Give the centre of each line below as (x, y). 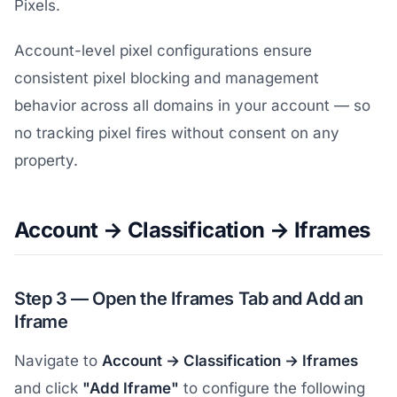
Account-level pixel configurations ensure (163, 51)
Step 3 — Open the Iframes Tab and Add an (189, 299)
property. (46, 161)
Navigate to (58, 361)
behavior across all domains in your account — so (192, 106)
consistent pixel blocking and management (167, 78)
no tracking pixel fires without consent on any (177, 133)
